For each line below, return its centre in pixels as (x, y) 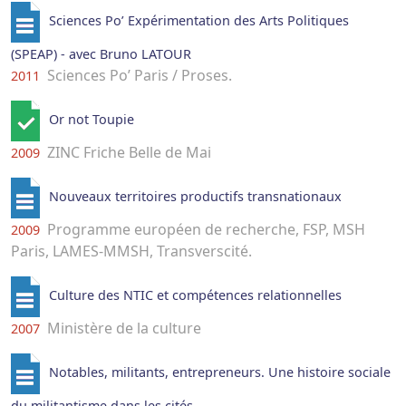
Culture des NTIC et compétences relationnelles (195, 295)
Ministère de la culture (122, 329)
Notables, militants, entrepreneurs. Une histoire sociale (219, 372)
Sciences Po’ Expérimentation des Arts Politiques (198, 21)
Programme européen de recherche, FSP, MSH (204, 230)
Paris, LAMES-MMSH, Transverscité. (131, 251)
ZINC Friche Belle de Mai (127, 153)
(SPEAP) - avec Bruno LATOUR (101, 54)
